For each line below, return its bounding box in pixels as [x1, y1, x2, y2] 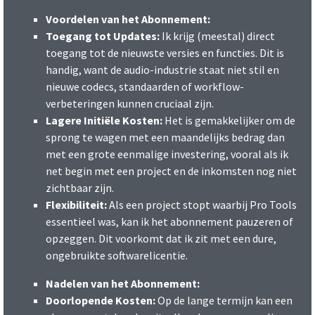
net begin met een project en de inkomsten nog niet [46, 163, 297, 178]
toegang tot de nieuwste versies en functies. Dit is [46, 45, 284, 60]
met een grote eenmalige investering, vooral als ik [46, 146, 288, 161]
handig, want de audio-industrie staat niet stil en [46, 62, 279, 77]
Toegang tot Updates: [46, 28, 160, 43]
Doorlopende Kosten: [46, 292, 155, 307]
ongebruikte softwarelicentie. [46, 247, 188, 262]
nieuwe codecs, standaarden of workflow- [46, 79, 244, 94]
